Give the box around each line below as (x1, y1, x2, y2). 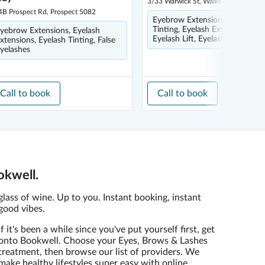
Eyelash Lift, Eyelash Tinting (153, 35, 253, 43)
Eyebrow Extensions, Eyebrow (153, 16, 262, 24)
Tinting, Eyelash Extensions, (153, 25, 253, 34)
